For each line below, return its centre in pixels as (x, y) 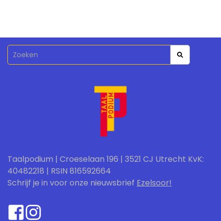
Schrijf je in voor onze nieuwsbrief (72, 183)
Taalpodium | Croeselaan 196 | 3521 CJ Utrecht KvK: (106, 159)
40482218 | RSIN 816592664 (59, 171)
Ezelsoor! (154, 183)
